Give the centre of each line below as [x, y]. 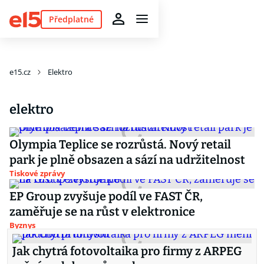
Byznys [22, 225]
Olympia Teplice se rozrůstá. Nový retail [120, 144]
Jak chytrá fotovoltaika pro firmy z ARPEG [127, 251]
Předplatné [71, 19]
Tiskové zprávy [37, 173]
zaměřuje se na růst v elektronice [102, 212]
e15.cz [20, 72]
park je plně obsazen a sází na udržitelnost [127, 160]
